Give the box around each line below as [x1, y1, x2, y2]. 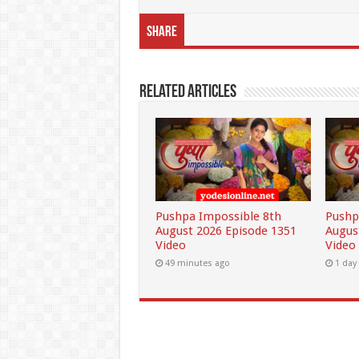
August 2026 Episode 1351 [155, 223, 296, 238]
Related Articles [139, 83, 236, 103]
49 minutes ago [164, 257, 230, 268]
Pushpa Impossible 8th [155, 208, 281, 224]
